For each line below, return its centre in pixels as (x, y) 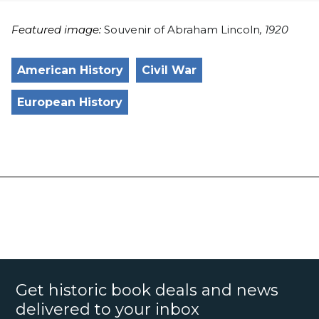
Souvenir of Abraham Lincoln (182, 29)
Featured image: (58, 29)
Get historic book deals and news (147, 290)
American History (70, 70)
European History (70, 102)
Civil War (169, 70)
